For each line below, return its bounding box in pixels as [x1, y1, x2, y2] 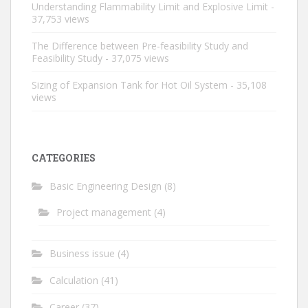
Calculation [49, 273, 98, 287]
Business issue [49, 246, 115, 260]
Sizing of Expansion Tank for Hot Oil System [32, 78, 228, 91]
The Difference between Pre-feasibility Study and [32, 38, 248, 52]
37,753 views [32, 12, 89, 25]
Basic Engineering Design [49, 179, 162, 192]
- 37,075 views [102, 51, 169, 65]
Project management [56, 205, 151, 219]
